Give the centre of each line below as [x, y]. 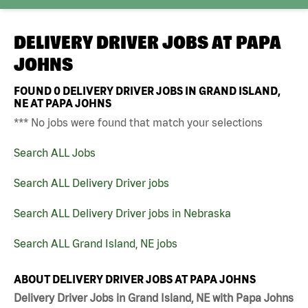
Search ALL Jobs [55, 152]
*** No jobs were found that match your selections [138, 122]
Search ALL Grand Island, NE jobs [96, 243]
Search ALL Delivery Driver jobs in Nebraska [122, 213]
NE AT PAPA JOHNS [63, 103]
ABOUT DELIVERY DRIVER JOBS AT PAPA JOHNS [135, 279]
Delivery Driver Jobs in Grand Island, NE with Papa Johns [154, 298]
